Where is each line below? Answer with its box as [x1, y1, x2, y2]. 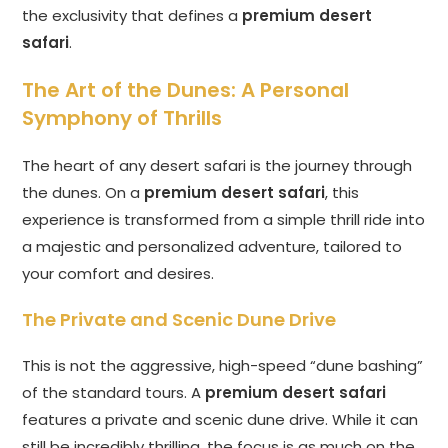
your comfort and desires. [22, 263, 215, 285]
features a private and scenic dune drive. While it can [22, 409, 419, 431]
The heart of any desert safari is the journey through [22, 155, 413, 177]
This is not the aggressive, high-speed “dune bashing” [22, 355, 424, 377]
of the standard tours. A [22, 382, 206, 404]
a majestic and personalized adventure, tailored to [22, 236, 403, 258]
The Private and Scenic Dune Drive [22, 307, 337, 333]
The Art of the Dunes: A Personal [22, 76, 350, 105]
